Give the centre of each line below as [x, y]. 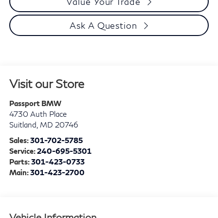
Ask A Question [103, 26]
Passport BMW [35, 103]
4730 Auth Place [38, 114]
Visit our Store [46, 84]
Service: [22, 151]
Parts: [20, 162]
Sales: [19, 140]
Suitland [23, 125]
